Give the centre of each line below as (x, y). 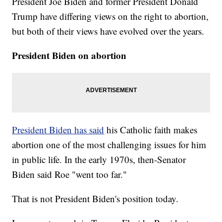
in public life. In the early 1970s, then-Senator (99, 159)
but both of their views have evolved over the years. (108, 31)
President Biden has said (58, 129)
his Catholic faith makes (151, 129)
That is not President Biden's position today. (95, 198)
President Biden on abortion (69, 55)
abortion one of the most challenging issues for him (109, 144)
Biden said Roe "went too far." (70, 174)
